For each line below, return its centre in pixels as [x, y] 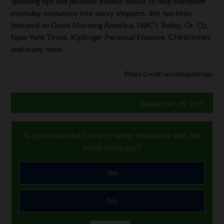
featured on [31, 25]
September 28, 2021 [173, 103]
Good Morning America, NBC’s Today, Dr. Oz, [130, 25]
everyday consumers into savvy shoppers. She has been [101, 13]
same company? [112, 147]
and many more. [38, 49]
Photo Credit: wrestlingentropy [168, 74]
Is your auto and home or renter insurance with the [112, 135]
